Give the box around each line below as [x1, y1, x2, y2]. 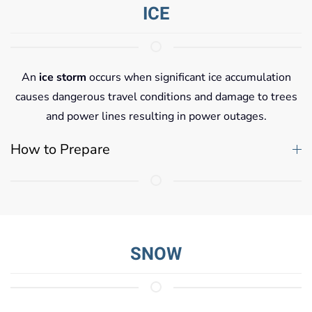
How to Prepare [10, 139, 110, 159]
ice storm [36, 69, 86, 85]
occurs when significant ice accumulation [86, 69, 291, 85]
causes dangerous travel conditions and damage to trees [15, 88, 297, 104]
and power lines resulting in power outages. [45, 108, 267, 124]
